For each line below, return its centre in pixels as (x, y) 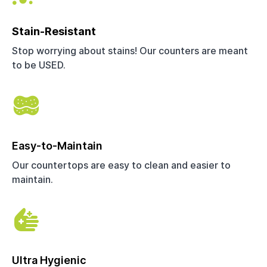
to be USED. (39, 65)
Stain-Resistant (54, 31)
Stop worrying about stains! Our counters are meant (130, 50)
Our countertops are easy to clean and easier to (121, 165)
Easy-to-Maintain (57, 145)
